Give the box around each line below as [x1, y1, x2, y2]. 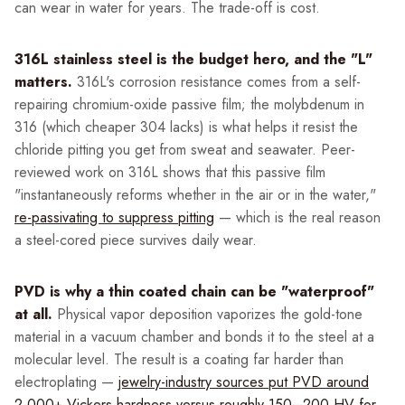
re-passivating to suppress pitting [14, 207, 214, 229]
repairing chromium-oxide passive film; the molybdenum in [14, 94, 364, 116]
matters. [14, 71, 72, 93]
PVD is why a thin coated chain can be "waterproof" [14, 281, 374, 303]
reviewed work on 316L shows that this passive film [14, 162, 325, 184]
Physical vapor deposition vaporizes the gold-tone [52, 304, 363, 325]
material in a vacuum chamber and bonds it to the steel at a [14, 326, 374, 348]
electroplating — [14, 372, 118, 393]
